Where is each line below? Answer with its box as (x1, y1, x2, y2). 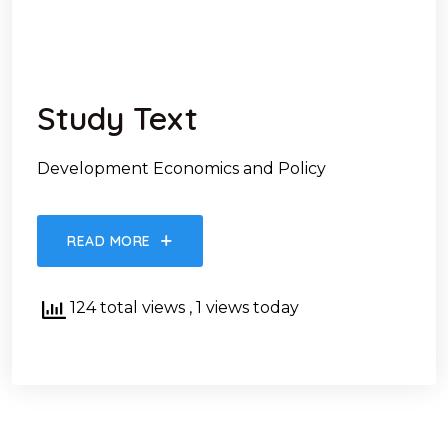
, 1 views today (189, 298, 299, 317)
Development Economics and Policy (37, 159, 326, 178)
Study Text (37, 98, 198, 138)
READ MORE (67, 232, 152, 250)
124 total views (66, 298, 189, 317)
